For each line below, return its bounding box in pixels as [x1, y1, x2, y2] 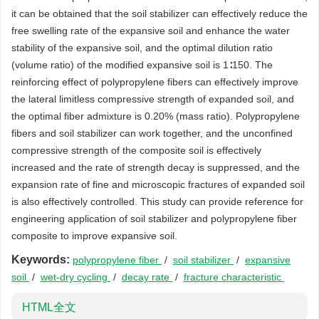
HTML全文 [22, 301, 76, 313]
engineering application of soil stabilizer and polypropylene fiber [11, 213, 297, 224]
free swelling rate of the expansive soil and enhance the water [11, 25, 290, 36]
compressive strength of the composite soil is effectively [11, 145, 261, 156]
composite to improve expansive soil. [11, 230, 177, 241]
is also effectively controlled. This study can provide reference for [11, 196, 303, 207]
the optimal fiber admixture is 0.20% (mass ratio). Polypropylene [11, 110, 300, 122]
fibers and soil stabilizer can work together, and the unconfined [11, 127, 293, 139]
